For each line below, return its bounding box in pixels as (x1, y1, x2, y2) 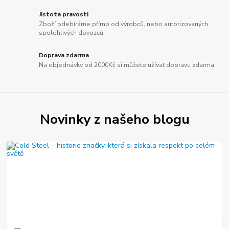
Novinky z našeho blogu (39, 109, 190, 128)
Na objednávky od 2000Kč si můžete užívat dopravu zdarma (39, 61, 215, 70)
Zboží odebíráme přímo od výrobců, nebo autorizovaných (39, 20, 209, 29)
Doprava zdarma (39, 51, 89, 59)
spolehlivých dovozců (39, 29, 104, 37)
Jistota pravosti (39, 10, 89, 18)
